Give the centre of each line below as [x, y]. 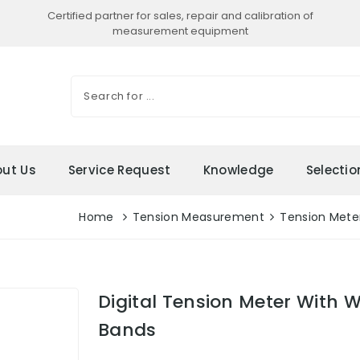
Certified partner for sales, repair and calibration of [180, 16]
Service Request [119, 170]
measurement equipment [180, 31]
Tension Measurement [198, 217]
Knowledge [238, 170]
